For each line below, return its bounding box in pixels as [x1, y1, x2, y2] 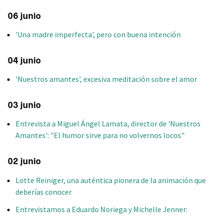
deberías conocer [15, 186, 72, 197]
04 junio [8, 55, 41, 66]
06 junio [8, 10, 41, 21]
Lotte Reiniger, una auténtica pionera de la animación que [15, 175, 206, 185]
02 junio [8, 156, 41, 167]
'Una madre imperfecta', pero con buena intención [15, 29, 181, 39]
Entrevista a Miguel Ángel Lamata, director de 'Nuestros [15, 119, 201, 129]
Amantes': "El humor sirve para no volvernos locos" [15, 130, 185, 140]
